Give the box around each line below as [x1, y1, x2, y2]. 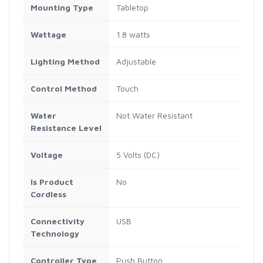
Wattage [31, 29, 66, 39]
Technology [31, 228, 79, 238]
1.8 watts [116, 29, 150, 39]
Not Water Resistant [116, 110, 193, 120]
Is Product [31, 176, 73, 187]
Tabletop [116, 2, 149, 12]
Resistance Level [31, 122, 102, 133]
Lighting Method [31, 56, 100, 66]
